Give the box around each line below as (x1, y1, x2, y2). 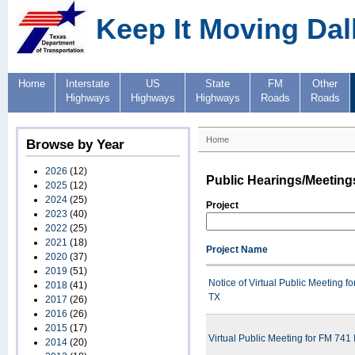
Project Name (206, 244, 268, 256)
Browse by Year (26, 136, 124, 152)
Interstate (66, 78, 109, 90)
